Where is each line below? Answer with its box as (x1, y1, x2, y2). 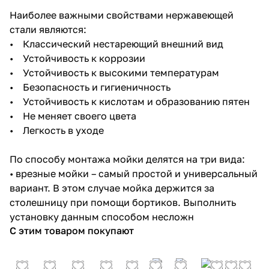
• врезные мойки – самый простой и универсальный (10, 167, 258, 180)
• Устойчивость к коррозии (10, 52, 145, 64)
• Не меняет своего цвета (10, 109, 136, 122)
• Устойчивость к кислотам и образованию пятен (10, 95, 250, 107)
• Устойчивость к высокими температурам (10, 66, 219, 79)
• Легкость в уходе (10, 124, 104, 136)
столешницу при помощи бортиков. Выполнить (10, 196, 236, 208)
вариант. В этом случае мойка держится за (10, 181, 214, 194)
